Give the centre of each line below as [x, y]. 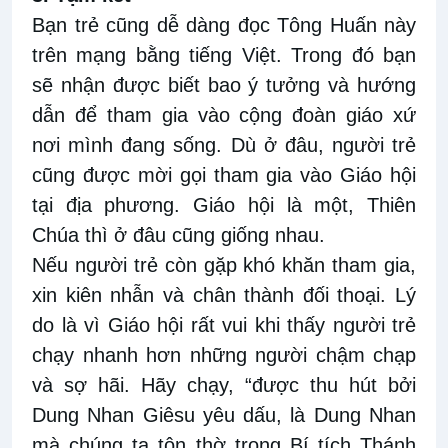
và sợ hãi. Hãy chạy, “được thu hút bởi [224, 385]
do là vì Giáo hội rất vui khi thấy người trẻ [224, 325]
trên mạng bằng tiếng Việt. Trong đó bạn [224, 55]
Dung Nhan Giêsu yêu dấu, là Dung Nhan [224, 415]
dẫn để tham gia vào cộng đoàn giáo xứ [224, 115]
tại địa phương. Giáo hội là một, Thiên [224, 205]
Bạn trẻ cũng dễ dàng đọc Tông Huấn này [224, 25]
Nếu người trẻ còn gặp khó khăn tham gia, [224, 265]
